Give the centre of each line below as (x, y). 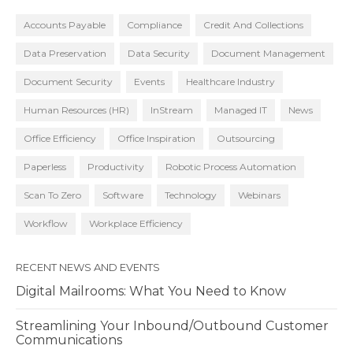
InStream (172, 110)
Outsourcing (246, 138)
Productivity (116, 167)
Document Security (68, 82)
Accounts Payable (65, 25)
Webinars (259, 195)
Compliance (154, 25)
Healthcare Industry (230, 82)
